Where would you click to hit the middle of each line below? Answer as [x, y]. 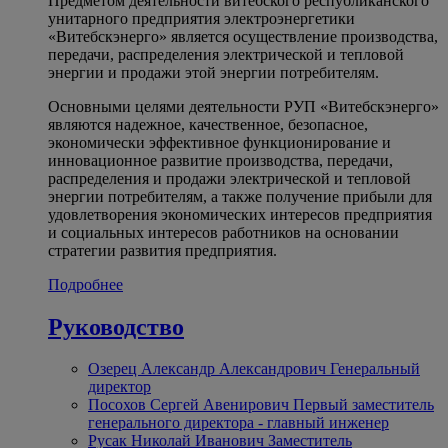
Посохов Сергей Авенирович [188, 405]
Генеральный [375, 369]
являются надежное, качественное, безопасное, [208, 124]
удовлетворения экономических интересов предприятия [240, 214]
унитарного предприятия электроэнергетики [201, 18]
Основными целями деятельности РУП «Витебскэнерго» [243, 106]
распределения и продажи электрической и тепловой [229, 178]
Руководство [116, 326]
